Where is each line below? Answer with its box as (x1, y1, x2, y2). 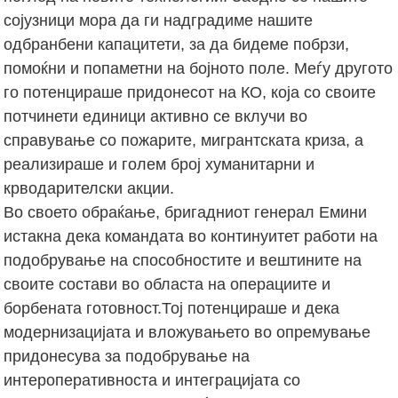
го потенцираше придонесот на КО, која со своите (4, 83, 377, 101)
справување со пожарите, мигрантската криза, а (4, 131, 364, 149)
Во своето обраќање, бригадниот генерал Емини (4, 203, 368, 221)
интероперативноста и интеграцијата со (4, 370, 301, 389)
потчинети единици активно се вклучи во (4, 107, 308, 125)
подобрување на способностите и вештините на (4, 251, 362, 269)
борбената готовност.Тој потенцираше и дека (4, 298, 340, 317)
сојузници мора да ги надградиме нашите (4, 11, 314, 29)
